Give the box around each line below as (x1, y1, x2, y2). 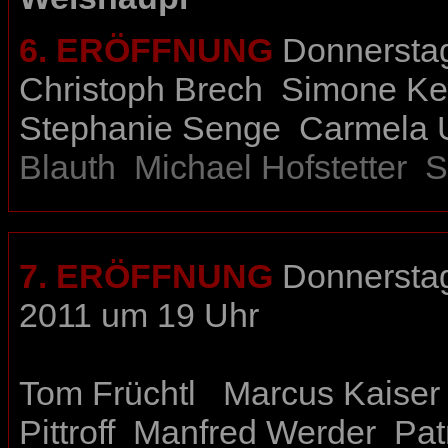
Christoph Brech (19, 70, 263, 109)
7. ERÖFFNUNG (19, 257, 273, 296)
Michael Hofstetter (134, 148, 407, 187)
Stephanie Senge (19, 109, 281, 148)
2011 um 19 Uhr (19, 296, 259, 335)
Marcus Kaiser (223, 374, 440, 413)
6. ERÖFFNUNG (19, 31, 273, 70)
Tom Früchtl (19, 374, 196, 413)
